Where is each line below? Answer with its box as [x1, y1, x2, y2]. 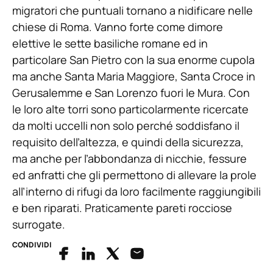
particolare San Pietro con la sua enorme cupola [12, 52, 255, 67]
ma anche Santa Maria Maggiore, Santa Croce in [12, 68, 255, 83]
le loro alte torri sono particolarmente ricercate [12, 101, 249, 116]
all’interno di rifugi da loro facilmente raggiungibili [12, 183, 261, 199]
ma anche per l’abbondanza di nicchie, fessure [12, 151, 247, 166]
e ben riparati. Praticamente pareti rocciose [12, 200, 232, 215]
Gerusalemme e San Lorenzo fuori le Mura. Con [12, 85, 250, 100]
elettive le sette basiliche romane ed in [12, 35, 208, 51]
